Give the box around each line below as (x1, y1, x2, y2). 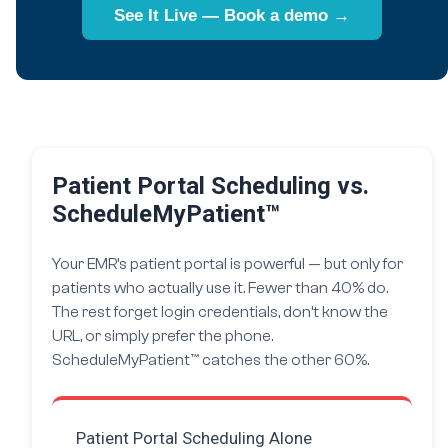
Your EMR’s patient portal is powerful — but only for (52, 255, 403, 273)
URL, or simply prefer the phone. (52, 327, 273, 345)
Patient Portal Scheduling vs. (52, 172, 369, 200)
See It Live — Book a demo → (114, 6, 350, 25)
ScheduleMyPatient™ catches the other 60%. (52, 351, 369, 369)
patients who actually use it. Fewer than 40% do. (52, 279, 388, 297)
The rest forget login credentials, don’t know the (52, 303, 388, 321)
